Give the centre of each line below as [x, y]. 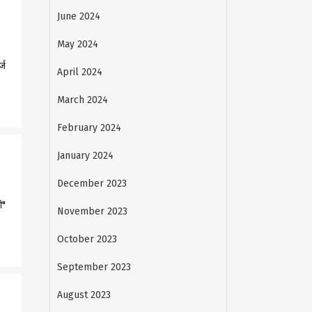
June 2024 [79, 16]
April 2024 [80, 72]
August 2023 [84, 295]
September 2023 [94, 267]
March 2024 [83, 100]
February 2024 [89, 128]
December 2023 [92, 184]
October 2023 [87, 239]
